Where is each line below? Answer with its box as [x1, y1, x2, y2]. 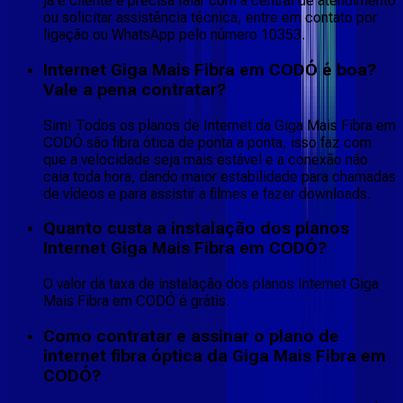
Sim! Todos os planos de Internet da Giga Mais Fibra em [43, 116, 396, 134]
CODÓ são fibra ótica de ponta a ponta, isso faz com [43, 133, 372, 151]
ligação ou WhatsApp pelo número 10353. [43, 26, 305, 44]
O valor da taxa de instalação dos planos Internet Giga [43, 275, 379, 293]
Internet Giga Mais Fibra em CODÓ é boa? [43, 59, 377, 80]
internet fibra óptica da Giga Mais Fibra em [43, 345, 386, 366]
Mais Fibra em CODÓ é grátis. [43, 292, 229, 310]
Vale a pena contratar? [43, 79, 227, 100]
